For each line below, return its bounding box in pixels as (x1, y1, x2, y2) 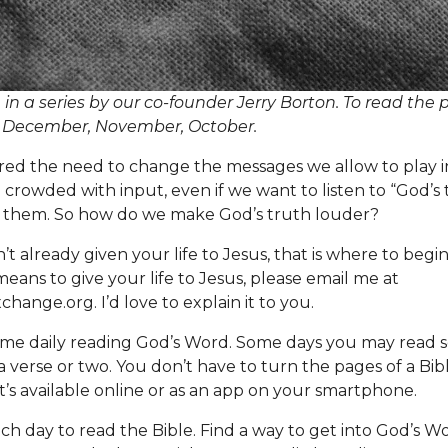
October (187, 116, 254, 136)
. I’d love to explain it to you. (93, 292, 314, 312)
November (94, 116, 181, 136)
